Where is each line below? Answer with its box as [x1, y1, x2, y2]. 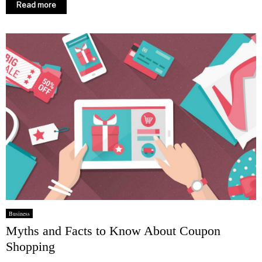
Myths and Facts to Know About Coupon [6, 223, 220, 238]
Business [9, 209, 30, 218]
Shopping [6, 239, 55, 254]
